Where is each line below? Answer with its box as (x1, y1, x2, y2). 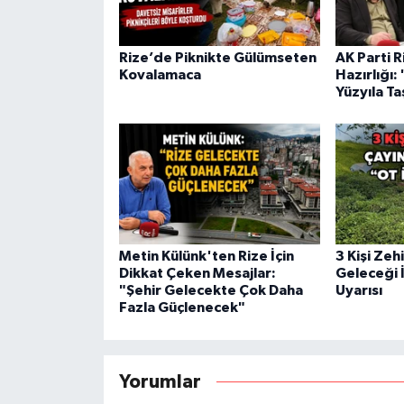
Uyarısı (335, 283, 382, 298)
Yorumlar (118, 372, 201, 391)
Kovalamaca (118, 67, 201, 82)
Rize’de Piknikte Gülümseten (118, 50, 317, 65)
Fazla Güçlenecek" (118, 300, 245, 316)
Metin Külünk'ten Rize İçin (118, 249, 294, 264)
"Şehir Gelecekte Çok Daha (118, 283, 303, 298)
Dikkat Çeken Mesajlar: (118, 266, 276, 281)
